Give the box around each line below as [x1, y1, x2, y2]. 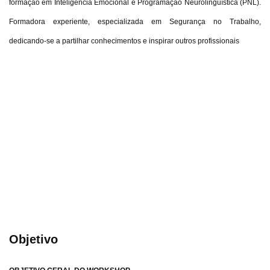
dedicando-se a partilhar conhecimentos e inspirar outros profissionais [9, 37, 239, 45]
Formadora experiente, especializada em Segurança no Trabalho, [9, 17, 261, 26]
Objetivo [9, 232, 58, 246]
